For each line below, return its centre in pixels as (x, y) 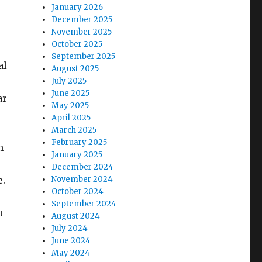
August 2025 (75, 69)
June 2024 (71, 241)
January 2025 (77, 155)
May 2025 (70, 106)
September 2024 (84, 204)
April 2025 (71, 118)
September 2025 (84, 56)
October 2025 (77, 44)
